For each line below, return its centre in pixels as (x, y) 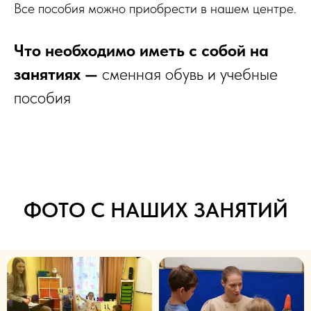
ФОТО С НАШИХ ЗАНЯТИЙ (155, 209)
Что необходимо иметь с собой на (141, 50)
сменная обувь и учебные (190, 74)
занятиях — (58, 74)
